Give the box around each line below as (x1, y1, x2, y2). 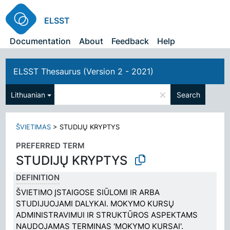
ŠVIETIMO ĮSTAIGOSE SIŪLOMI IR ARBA (16, 187, 160, 197)
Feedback (111, 36, 149, 46)
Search (177, 90, 201, 99)
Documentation (10, 36, 71, 46)
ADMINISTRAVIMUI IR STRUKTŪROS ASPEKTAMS (16, 209, 198, 220)
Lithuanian (11, 90, 46, 99)
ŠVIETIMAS (16, 123, 51, 131)
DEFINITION (16, 172, 60, 182)
